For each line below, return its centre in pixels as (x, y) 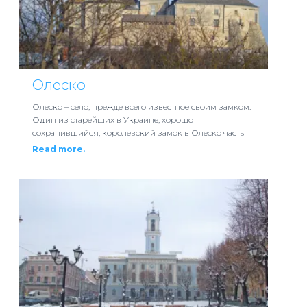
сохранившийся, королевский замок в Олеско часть (138, 133)
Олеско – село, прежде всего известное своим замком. (141, 107)
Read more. (58, 149)
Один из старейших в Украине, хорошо (112, 120)
